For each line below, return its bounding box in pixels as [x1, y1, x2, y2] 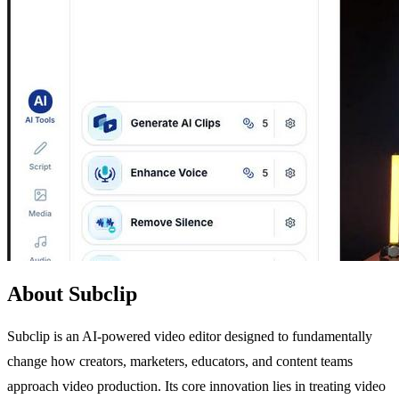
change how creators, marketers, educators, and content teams [7, 353, 353, 369]
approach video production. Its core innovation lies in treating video [7, 378, 386, 394]
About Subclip [7, 281, 137, 305]
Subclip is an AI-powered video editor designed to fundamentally [7, 328, 372, 344]
